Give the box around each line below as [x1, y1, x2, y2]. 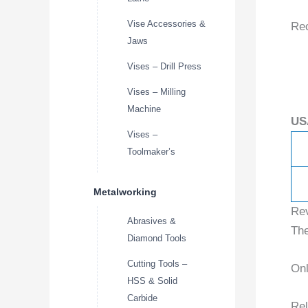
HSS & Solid [127, 275, 177, 286]
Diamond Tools [127, 232, 186, 243]
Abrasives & [127, 215, 176, 226]
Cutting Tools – [127, 258, 187, 269]
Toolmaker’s [127, 146, 175, 157]
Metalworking [93, 186, 157, 197]
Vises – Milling [127, 86, 186, 97]
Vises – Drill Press [127, 60, 201, 71]
